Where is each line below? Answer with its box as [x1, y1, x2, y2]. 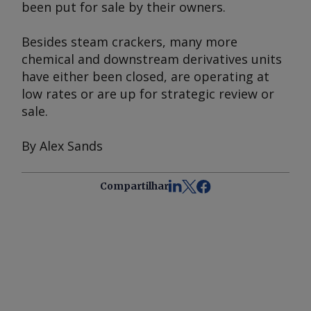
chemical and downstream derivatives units [22, 51, 282, 67]
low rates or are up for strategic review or [22, 85, 274, 102]
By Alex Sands [22, 137, 103, 154]
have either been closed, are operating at [22, 68, 269, 85]
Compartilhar [100, 180, 169, 192]
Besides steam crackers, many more [22, 33, 237, 50]
